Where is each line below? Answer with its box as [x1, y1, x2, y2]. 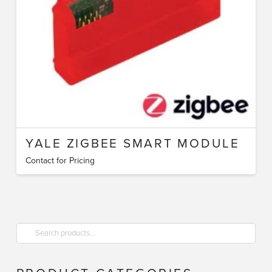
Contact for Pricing [25, 155, 95, 166]
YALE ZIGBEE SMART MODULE [25, 136, 240, 152]
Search [15, 223, 42, 234]
